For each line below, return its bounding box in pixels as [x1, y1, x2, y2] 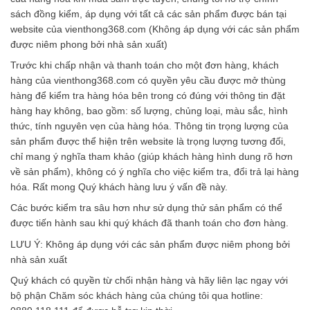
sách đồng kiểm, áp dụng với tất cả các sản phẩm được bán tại [10, 8, 286, 19]
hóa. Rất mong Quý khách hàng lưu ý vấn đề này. [10, 181, 228, 192]
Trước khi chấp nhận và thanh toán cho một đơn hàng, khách [10, 59, 279, 71]
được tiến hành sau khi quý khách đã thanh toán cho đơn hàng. [10, 217, 289, 229]
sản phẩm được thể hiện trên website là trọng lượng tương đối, [10, 135, 286, 147]
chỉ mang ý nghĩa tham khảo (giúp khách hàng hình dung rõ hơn [10, 150, 293, 162]
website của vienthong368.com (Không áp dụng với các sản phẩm [10, 23, 300, 35]
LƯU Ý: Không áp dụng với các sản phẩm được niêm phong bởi [10, 238, 290, 250]
